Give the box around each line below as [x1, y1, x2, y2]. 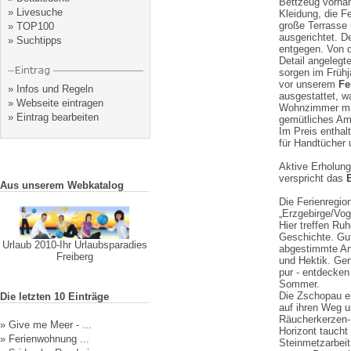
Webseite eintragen [16, 97, 103, 109]
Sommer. [279, 278, 320, 290]
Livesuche [16, 6, 63, 18]
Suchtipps [16, 34, 62, 46]
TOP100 [16, 20, 54, 32]
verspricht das [279, 172, 346, 184]
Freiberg [56, 250, 93, 262]
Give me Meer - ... [9, 319, 92, 331]
